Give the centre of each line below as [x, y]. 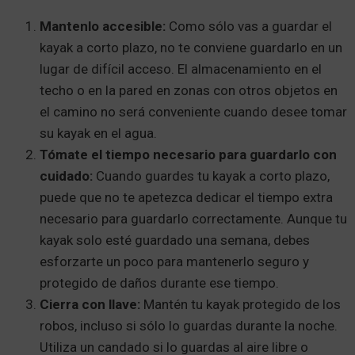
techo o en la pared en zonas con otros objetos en [189, 91]
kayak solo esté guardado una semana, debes [175, 240]
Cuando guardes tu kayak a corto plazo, [213, 176]
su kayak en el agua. [98, 134]
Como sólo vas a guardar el [249, 27]
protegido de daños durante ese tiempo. [159, 283]
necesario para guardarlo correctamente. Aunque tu [193, 219]
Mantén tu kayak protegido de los [240, 305]
